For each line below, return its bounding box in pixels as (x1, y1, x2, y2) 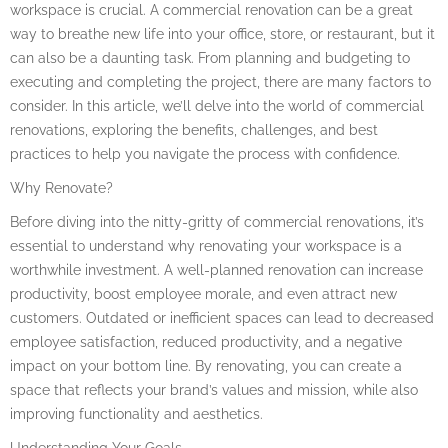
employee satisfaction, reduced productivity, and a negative (10, 333, 402, 350)
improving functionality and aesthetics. (10, 405, 263, 422)
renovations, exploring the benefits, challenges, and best (10, 121, 378, 138)
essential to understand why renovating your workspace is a (10, 237, 402, 254)
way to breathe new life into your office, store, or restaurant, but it (10, 25, 435, 42)
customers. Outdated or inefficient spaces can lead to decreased (10, 309, 434, 326)
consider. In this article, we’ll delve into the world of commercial (10, 97, 424, 114)
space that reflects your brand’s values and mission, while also (10, 381, 418, 398)
